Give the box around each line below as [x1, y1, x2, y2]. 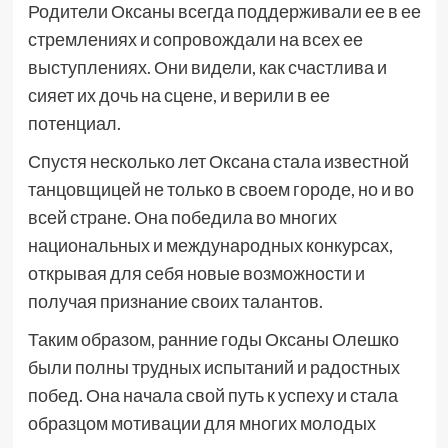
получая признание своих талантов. [27, 290, 323, 312]
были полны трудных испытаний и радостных [27, 356, 400, 378]
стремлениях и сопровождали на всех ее [27, 28, 363, 50]
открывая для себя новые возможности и [27, 262, 365, 284]
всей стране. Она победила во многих [27, 206, 337, 228]
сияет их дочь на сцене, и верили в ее [27, 84, 330, 106]
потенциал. [27, 112, 121, 134]
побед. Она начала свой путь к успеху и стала [27, 384, 398, 406]
